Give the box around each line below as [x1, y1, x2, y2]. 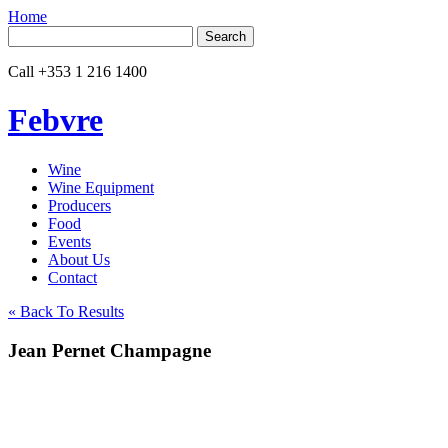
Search [7, 25, 50, 42]
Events [48, 232, 91, 250]
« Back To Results [8, 302, 124, 320]
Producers [48, 196, 111, 214]
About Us [48, 250, 110, 268]
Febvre [8, 102, 103, 139]
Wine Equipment [48, 178, 154, 196]
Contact [48, 268, 97, 286]
